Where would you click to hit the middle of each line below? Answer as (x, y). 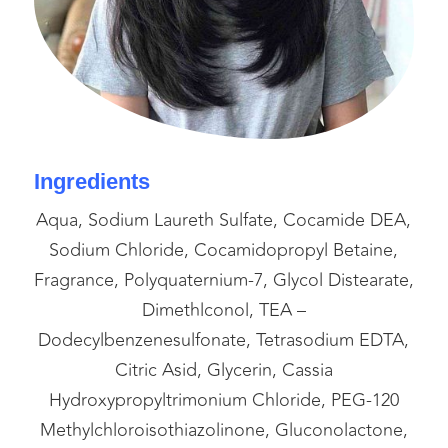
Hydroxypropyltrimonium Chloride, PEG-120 (223, 400)
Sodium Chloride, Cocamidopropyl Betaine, (224, 250)
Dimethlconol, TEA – (223, 310)
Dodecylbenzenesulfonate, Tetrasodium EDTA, (224, 340)
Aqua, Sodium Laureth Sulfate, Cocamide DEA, (224, 220)
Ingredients (91, 182)
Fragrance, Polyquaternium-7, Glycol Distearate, (223, 280)
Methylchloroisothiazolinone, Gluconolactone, (223, 430)
